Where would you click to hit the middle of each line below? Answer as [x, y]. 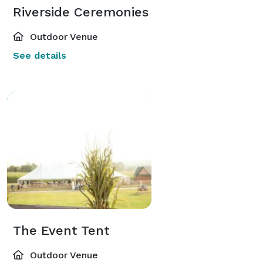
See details [40, 55]
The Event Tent [61, 230]
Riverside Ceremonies [81, 12]
